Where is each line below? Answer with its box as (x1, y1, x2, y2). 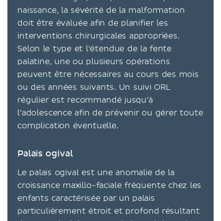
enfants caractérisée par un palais (17, 193, 155, 203)
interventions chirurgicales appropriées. (17, 31, 180, 41)
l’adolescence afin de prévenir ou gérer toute (17, 108, 203, 118)
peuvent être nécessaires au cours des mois (17, 70, 199, 79)
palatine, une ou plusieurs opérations (17, 57, 170, 67)
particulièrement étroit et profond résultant (17, 206, 200, 216)
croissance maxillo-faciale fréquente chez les (17, 181, 202, 190)
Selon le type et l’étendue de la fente (17, 44, 172, 54)
